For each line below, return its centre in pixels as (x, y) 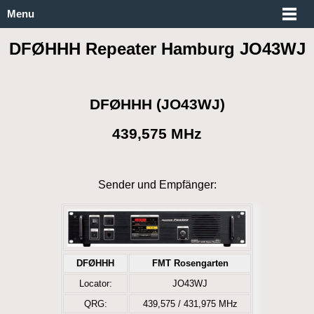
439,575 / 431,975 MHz (190, 303)
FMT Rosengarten (190, 263)
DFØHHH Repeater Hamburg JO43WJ (157, 49)
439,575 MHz (157, 133)
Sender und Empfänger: (157, 184)
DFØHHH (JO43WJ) (157, 104)
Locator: (95, 283)
